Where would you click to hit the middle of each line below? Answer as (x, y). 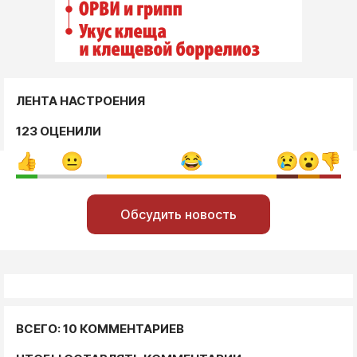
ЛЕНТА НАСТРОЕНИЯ (80, 100)
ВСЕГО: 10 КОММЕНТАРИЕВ (100, 328)
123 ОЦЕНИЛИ (59, 131)
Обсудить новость (178, 214)
